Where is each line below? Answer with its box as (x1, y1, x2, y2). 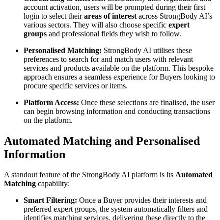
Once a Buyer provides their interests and (77, 196, 207, 205)
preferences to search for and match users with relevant (24, 55, 193, 63)
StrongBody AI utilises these (102, 46, 192, 55)
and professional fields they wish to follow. (47, 29, 181, 38)
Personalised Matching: (24, 46, 102, 55)
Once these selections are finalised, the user (79, 98, 215, 107)
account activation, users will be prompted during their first (24, 2, 205, 11)
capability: (36, 179, 70, 188)
